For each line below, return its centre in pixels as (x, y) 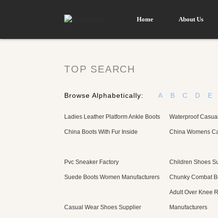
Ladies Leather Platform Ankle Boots (112, 117)
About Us (191, 19)
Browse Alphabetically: (104, 95)
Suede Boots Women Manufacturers (112, 177)
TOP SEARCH (100, 69)
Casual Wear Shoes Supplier (103, 207)
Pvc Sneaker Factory (91, 162)
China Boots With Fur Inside (101, 132)
